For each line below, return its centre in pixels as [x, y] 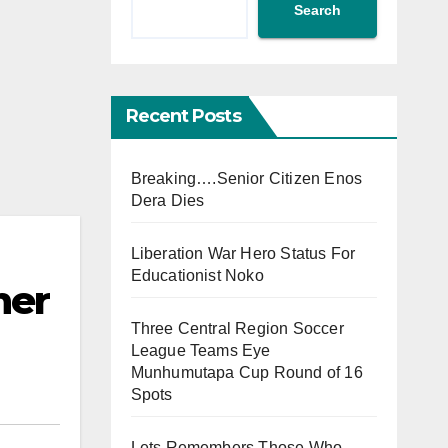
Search [317, 10]
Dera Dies [167, 200]
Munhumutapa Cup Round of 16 [246, 372]
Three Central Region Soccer [237, 328]
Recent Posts [183, 115]
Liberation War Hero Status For [243, 253]
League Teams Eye [200, 350]
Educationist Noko [197, 275]
